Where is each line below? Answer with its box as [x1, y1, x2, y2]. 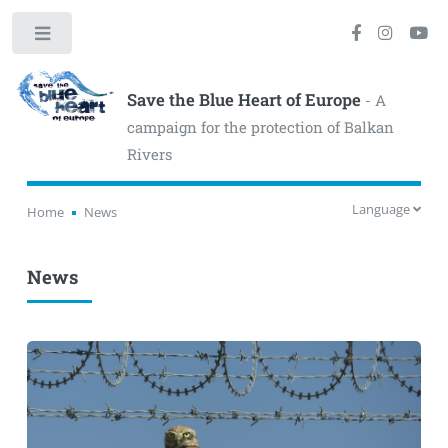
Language [352, 200, 414, 219]
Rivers [126, 143, 172, 164]
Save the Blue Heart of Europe [126, 88, 361, 111]
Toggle [87, 29, 125, 46]
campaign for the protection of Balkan [126, 116, 394, 137]
